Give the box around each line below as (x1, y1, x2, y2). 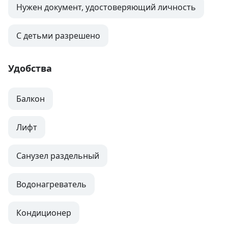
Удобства (8, 62, 52, 75)
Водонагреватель (16, 179, 87, 190)
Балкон (16, 93, 45, 105)
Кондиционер (16, 207, 71, 219)
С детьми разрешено (16, 30, 100, 42)
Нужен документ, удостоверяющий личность (16, 2, 196, 13)
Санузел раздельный (16, 150, 99, 162)
